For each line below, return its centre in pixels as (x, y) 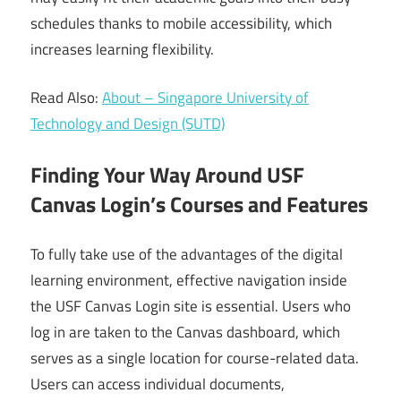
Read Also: (66, 98)
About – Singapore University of (205, 98)
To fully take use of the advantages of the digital (187, 255)
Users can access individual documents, (158, 384)
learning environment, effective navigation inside (189, 281)
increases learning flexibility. (122, 49)
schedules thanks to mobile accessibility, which (181, 23)
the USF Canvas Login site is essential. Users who (191, 307)
